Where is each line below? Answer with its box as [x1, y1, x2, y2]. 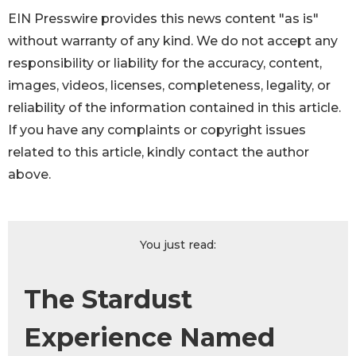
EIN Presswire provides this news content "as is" [8, 10, 319, 26]
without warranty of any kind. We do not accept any [8, 33, 338, 48]
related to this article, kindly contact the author [8, 144, 309, 160]
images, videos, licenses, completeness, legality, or [8, 77, 331, 93]
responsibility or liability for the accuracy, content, [8, 55, 322, 71]
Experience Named [24, 321, 275, 353]
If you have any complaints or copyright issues [8, 122, 306, 137]
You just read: [140, 237, 216, 252]
